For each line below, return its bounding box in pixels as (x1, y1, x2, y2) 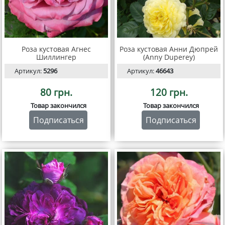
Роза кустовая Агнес (22, 44, 91, 54)
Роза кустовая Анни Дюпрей (120, 44, 218, 54)
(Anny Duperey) (143, 52, 195, 62)
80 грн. (40, 85, 72, 99)
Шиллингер (36, 52, 76, 62)
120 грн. (150, 85, 188, 99)
